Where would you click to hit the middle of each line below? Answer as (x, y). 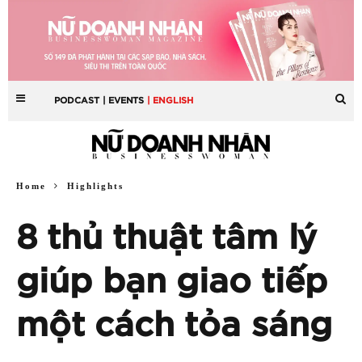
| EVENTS (124, 100)
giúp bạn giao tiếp (172, 282)
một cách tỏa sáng (174, 325)
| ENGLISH (170, 100)
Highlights (95, 185)
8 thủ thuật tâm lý (166, 238)
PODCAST (77, 100)
